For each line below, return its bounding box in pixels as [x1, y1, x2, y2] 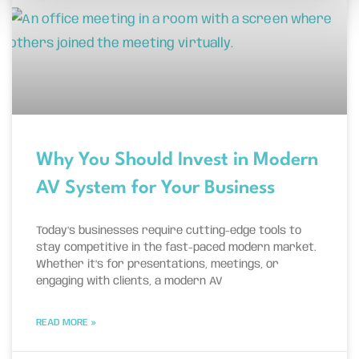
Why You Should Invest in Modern [36, 151, 318, 171]
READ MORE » [36, 317, 96, 329]
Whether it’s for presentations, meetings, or [36, 259, 279, 271]
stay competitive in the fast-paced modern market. [36, 242, 317, 254]
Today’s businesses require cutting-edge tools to [36, 225, 301, 237]
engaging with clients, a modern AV [36, 276, 223, 288]
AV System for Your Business [36, 179, 275, 199]
